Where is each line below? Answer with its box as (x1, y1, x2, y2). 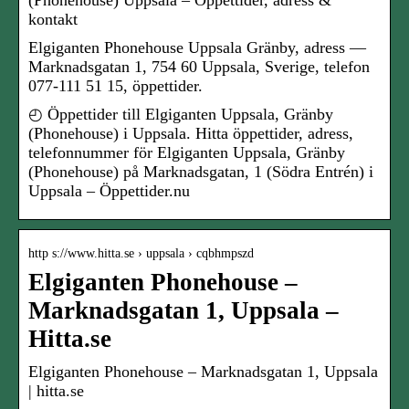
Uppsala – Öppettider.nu (28, 182, 190, 201)
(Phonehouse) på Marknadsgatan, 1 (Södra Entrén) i (28, 163, 373, 182)
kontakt (28, 10, 78, 29)
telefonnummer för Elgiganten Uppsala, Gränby (28, 143, 345, 163)
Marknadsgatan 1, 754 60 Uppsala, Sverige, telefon (28, 58, 370, 77)
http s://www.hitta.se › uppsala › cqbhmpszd (28, 246, 254, 261)
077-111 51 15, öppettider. (28, 77, 203, 96)
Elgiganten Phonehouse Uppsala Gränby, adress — (28, 38, 366, 58)
